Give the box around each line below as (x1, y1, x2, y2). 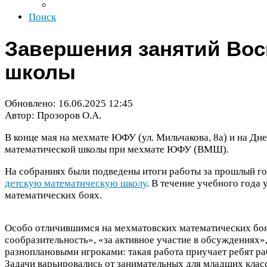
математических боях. (5, 190, 102, 201)
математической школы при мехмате (5, 144, 167, 156)
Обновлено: (5, 97, 58, 109)
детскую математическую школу (5, 178, 147, 190)
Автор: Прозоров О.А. (5, 109, 101, 121)
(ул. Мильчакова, (136, 132, 213, 144)
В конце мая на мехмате (5, 132, 111, 144)
